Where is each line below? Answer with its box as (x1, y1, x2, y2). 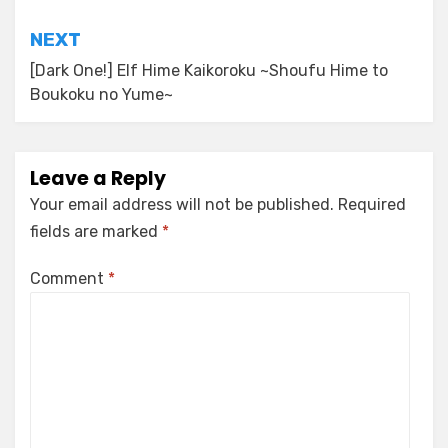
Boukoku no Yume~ (30, 84, 173, 104)
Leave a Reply (30, 164, 166, 192)
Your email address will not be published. (30, 194, 334, 214)
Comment (30, 268, 108, 288)
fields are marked (30, 221, 162, 241)
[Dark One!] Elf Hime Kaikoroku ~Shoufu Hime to (30, 60, 388, 80)
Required (338, 194, 406, 214)
